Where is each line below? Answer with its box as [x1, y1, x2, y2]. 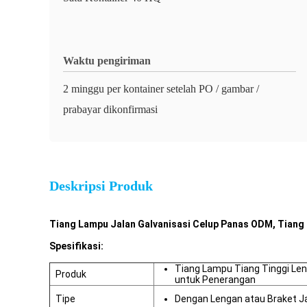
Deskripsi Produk [49, 178, 153, 193]
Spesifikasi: [49, 241, 103, 251]
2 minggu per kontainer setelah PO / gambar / [63, 83, 259, 95]
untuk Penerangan [175, 274, 256, 285]
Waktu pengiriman [63, 55, 151, 66]
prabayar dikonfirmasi [63, 103, 158, 115]
